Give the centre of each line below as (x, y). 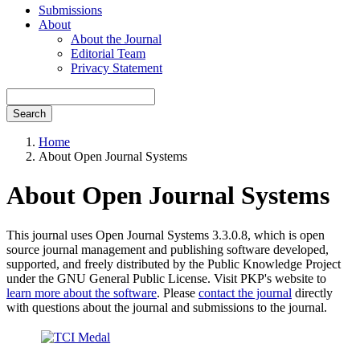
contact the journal (245, 292)
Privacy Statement (117, 68)
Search (29, 114)
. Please (178, 292)
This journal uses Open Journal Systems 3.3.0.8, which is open (166, 235)
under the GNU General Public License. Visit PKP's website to (166, 278)
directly (312, 292)
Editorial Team (108, 53)
